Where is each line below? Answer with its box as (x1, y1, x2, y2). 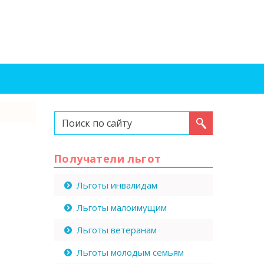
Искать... (54, 111, 89, 123)
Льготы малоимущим (77, 202, 167, 213)
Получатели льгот (54, 151, 161, 166)
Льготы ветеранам (77, 224, 157, 236)
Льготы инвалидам (77, 179, 157, 191)
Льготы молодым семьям (77, 246, 184, 258)
